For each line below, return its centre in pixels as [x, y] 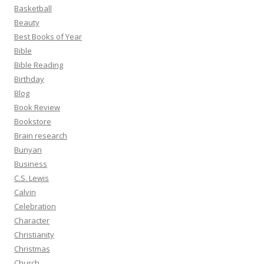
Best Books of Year [48, 37]
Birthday [29, 79]
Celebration [35, 206]
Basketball [33, 8]
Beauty [27, 22]
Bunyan [28, 150]
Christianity [34, 235]
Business [31, 164]
